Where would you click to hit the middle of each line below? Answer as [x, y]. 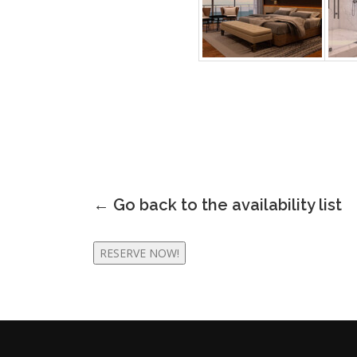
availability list [287, 205]
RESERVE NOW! [139, 253]
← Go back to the [163, 205]
